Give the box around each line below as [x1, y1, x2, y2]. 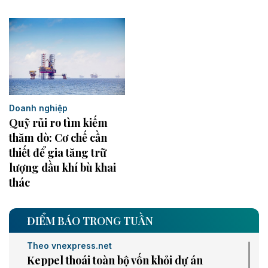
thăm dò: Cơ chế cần [9, 130, 107, 145]
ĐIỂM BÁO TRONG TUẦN [27, 214, 153, 229]
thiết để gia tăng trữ [9, 145, 106, 160]
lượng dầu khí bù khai [9, 160, 116, 175]
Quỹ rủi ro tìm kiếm [9, 115, 108, 130]
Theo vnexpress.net [27, 240, 112, 251]
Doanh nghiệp [9, 103, 68, 114]
